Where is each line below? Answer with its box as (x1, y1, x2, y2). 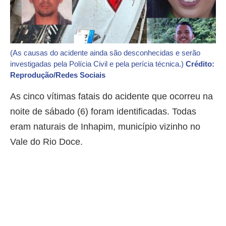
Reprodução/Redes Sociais (10, 71, 105, 80)
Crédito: (186, 60, 214, 69)
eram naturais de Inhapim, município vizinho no (10, 122, 200, 132)
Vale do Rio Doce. (10, 137, 83, 147)
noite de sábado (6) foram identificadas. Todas (10, 106, 196, 117)
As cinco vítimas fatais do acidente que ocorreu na (10, 91, 213, 102)
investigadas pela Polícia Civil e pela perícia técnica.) (10, 60, 186, 69)
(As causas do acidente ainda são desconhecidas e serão (10, 48, 200, 58)
